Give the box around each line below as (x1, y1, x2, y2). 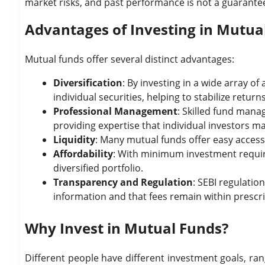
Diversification (53, 76, 122, 89)
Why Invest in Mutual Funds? (25, 218, 228, 238)
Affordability (53, 147, 113, 160)
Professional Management (53, 105, 177, 118)
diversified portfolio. (53, 161, 143, 174)
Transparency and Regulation (53, 176, 193, 189)
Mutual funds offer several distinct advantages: (25, 53, 234, 66)
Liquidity (53, 133, 95, 146)
